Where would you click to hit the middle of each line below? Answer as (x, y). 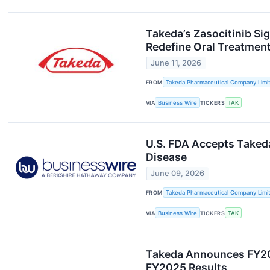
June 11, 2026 (176, 63)
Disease (166, 157)
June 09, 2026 (178, 174)
